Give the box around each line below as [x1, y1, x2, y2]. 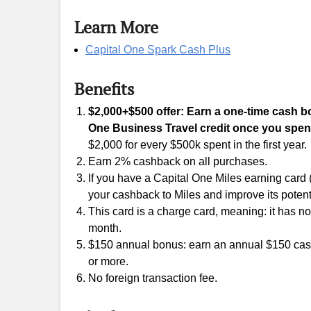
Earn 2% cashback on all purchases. [88, 155, 267, 167]
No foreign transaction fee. [88, 272, 217, 284]
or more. [88, 255, 128, 267]
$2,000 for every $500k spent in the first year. [88, 139, 307, 151]
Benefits [74, 78, 134, 100]
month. [88, 222, 121, 234]
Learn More [74, 16, 158, 38]
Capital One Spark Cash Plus [85, 44, 230, 56]
